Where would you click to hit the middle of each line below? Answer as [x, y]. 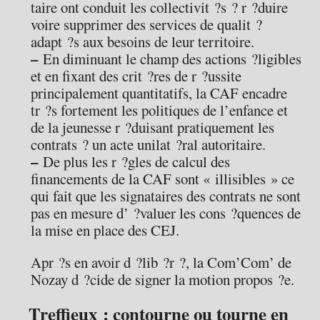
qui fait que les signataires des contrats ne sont [166, 196]
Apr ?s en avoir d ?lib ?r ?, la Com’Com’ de [161, 262]
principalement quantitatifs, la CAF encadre [159, 93]
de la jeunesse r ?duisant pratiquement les [153, 127]
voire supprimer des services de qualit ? [147, 25]
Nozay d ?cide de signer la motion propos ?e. [163, 279]
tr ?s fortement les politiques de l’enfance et [160, 110]
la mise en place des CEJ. [105, 230]
